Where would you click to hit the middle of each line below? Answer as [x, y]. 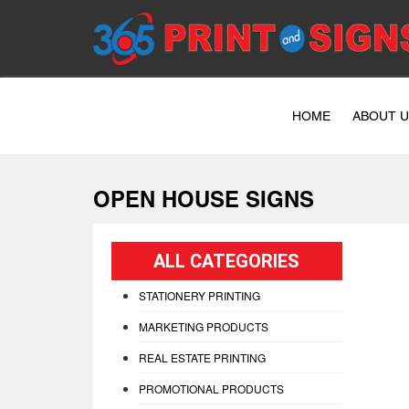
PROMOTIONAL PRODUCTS [211, 388]
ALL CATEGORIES [227, 261]
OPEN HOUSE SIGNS [204, 202]
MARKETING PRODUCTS [204, 326]
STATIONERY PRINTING [199, 295]
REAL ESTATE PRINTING [202, 357]
